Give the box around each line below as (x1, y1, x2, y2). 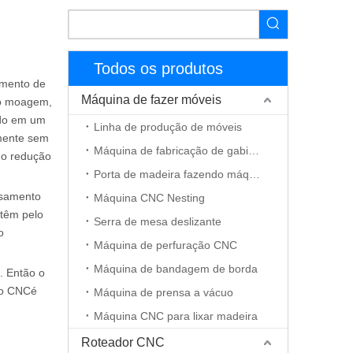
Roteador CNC (81, 336, 165, 349)
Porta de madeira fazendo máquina (249, 168, 260, 180)
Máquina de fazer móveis (81, 93, 221, 106)
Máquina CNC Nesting (94, 191, 205, 204)
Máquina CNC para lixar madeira (94, 310, 258, 322)
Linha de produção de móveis (94, 121, 242, 133)
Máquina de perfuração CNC (94, 239, 237, 251)
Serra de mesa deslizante (94, 215, 221, 228)
